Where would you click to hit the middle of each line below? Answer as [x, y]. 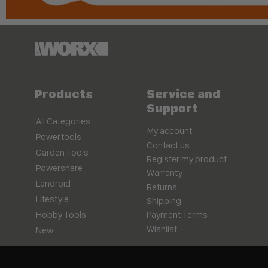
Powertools [59, 137]
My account [170, 131]
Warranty [165, 173]
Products [64, 94]
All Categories [63, 121]
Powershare [59, 168]
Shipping [164, 201]
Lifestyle [52, 199]
